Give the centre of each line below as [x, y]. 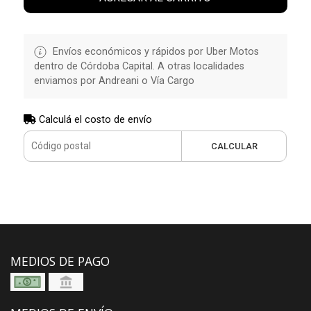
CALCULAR [234, 146]
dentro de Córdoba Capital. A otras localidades [139, 66]
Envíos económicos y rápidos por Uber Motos [154, 51]
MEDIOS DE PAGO [60, 261]
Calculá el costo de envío [94, 119]
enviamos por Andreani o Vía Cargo [114, 81]
